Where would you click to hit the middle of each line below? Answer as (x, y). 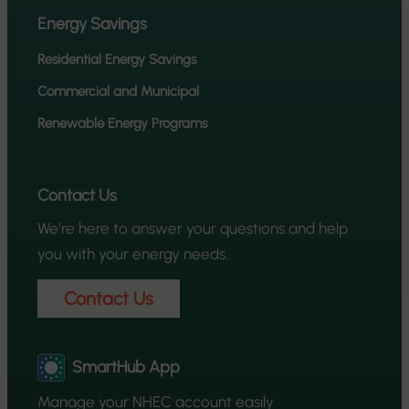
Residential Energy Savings (117, 59)
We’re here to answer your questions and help (193, 228)
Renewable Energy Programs (123, 123)
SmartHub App (126, 367)
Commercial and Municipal (121, 91)
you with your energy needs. (133, 253)
